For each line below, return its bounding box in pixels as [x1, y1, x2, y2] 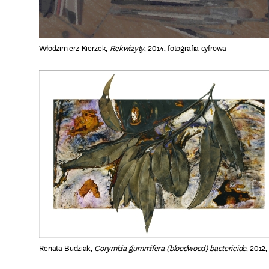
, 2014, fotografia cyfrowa [144, 42, 226, 56]
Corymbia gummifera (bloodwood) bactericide [94, 242, 246, 256]
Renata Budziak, [38, 242, 95, 256]
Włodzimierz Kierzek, [38, 42, 110, 56]
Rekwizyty [109, 42, 144, 56]
